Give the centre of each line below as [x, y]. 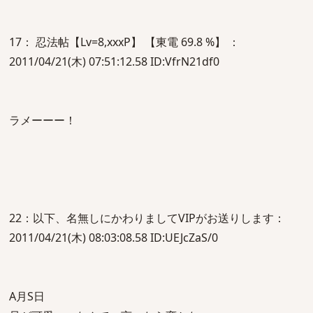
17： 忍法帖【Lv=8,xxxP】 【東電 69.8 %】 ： [124, 42]
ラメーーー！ [43, 120]
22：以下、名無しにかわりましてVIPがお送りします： [147, 218]
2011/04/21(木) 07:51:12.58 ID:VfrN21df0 [114, 61]
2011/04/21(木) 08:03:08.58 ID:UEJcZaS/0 [114, 238]
